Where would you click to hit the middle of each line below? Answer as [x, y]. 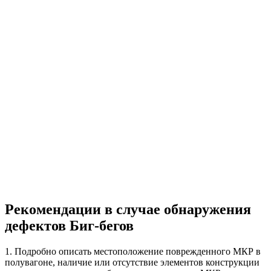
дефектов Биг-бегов [69, 225]
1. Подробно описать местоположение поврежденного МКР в [133, 251]
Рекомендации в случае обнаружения [128, 209]
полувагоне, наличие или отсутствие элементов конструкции [132, 262]
